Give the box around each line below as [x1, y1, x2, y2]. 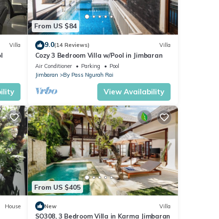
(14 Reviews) [54, 42, 89, 49]
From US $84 [34, 22, 77, 31]
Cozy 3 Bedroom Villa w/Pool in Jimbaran [35, 51, 163, 59]
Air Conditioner [35, 62, 72, 69]
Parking [81, 62, 100, 69]
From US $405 [34, 182, 81, 192]
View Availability [104, 87, 164, 96]
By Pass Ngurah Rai [63, 71, 113, 78]
